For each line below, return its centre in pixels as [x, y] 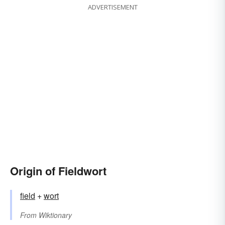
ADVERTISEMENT [113, 7]
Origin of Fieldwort [58, 171]
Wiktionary [55, 215]
